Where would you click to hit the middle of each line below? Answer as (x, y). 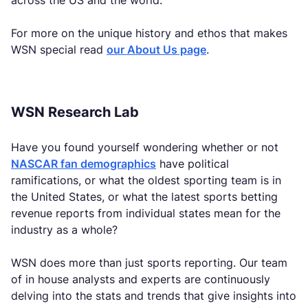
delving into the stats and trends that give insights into (154, 296)
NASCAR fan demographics (84, 164)
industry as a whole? (64, 230)
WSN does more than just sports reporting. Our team (149, 263)
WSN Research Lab (75, 112)
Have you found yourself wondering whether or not (145, 147)
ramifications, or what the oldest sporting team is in (146, 180)
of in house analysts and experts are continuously (141, 279)
